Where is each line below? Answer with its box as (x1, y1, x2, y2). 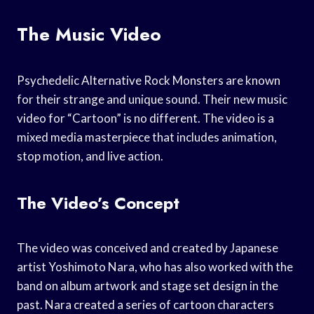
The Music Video (17, 20, 161, 48)
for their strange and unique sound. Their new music (17, 91, 287, 107)
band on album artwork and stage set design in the (17, 278, 278, 293)
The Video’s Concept (17, 190, 179, 215)
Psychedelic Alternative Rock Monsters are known (17, 72, 280, 88)
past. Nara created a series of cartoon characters (17, 296, 274, 312)
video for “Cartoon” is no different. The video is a (17, 110, 274, 125)
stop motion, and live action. (17, 148, 163, 163)
